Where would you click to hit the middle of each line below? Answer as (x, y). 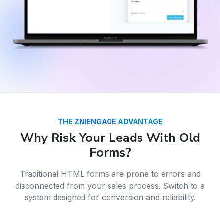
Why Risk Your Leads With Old (110, 138)
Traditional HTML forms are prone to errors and (110, 174)
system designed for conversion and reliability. (110, 198)
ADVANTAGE (139, 122)
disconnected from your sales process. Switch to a (110, 186)
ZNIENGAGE (95, 122)
